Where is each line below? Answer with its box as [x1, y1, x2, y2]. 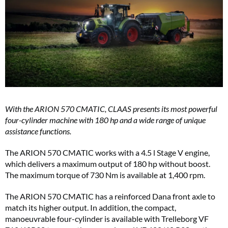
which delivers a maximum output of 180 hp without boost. [5, 159, 210, 169]
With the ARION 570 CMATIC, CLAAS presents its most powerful [5, 104, 217, 114]
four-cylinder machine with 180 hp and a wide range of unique [5, 115, 206, 125]
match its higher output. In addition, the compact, [5, 203, 176, 213]
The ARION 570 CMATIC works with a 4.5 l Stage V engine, [5, 148, 210, 158]
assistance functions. [5, 126, 71, 136]
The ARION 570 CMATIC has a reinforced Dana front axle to [5, 191, 215, 202]
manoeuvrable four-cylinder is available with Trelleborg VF [5, 214, 209, 224]
